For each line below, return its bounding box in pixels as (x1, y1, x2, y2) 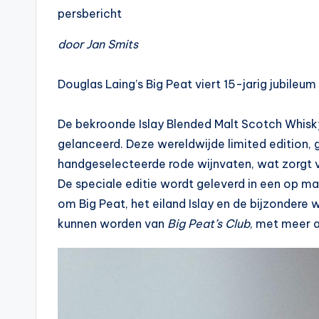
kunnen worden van (58, 216, 167, 231)
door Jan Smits (58, 36, 138, 51)
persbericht (58, 6, 122, 21)
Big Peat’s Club (167, 216, 250, 231)
